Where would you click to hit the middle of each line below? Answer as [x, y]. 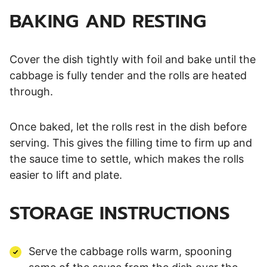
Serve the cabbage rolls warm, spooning [130, 251]
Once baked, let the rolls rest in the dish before [128, 126]
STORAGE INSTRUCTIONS [120, 213]
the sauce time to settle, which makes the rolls [127, 159]
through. [31, 91]
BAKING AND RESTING [108, 21]
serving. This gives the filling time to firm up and [131, 142]
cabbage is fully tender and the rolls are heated [128, 75]
